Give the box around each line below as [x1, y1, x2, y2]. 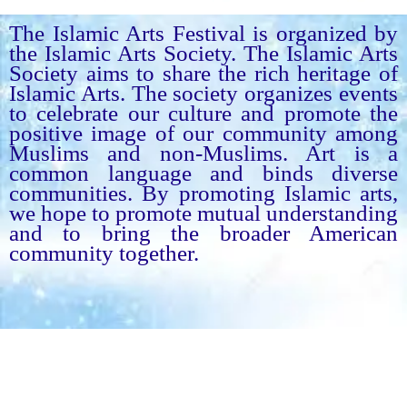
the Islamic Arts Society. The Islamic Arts [9, 40, 398, 65]
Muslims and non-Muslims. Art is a [9, 140, 398, 165]
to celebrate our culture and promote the [9, 100, 398, 125]
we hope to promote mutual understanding [9, 200, 398, 225]
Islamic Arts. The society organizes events [9, 80, 398, 105]
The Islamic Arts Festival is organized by [9, 20, 398, 45]
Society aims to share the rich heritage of [9, 60, 398, 85]
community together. [9, 240, 199, 265]
